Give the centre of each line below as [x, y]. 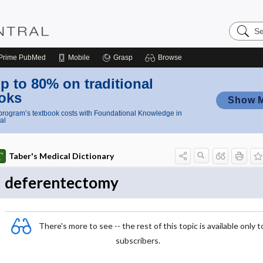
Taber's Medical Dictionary [61, 156]
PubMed [31, 58]
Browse [170, 58]
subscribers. [138, 240]
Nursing [245, 35]
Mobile [79, 58]
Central [244, 44]
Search [243, 26]
